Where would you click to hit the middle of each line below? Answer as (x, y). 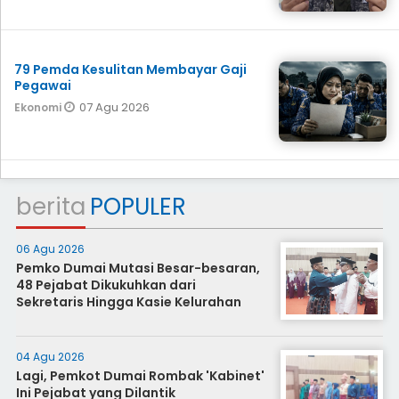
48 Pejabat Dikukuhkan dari (106, 285)
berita (50, 206)
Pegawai (43, 85)
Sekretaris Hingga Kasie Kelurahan (128, 301)
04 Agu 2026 (50, 356)
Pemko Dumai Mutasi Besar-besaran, (138, 268)
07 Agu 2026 (114, 107)
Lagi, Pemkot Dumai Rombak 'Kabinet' (140, 375)
